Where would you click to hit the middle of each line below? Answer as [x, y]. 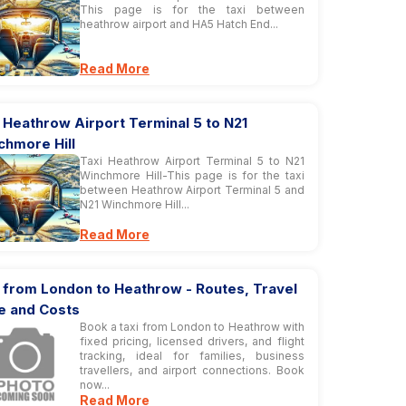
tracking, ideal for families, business [192, 356]
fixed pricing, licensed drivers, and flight [192, 341]
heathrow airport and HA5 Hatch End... [179, 24]
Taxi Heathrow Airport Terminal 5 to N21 [192, 161]
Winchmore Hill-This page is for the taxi [192, 175]
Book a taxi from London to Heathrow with [192, 327]
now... [94, 385]
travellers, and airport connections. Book [192, 370]
